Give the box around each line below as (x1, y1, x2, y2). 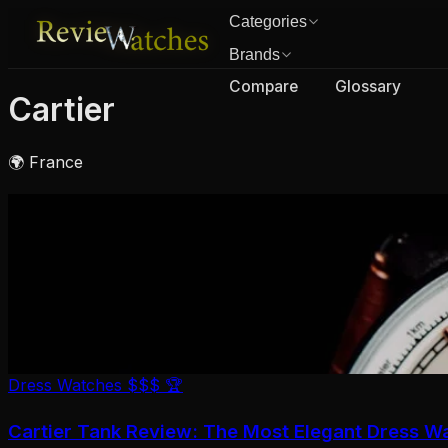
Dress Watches (8, 374, 122, 395)
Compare (229, 77, 299, 97)
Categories (229, 13, 308, 31)
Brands (229, 45, 281, 63)
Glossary (335, 77, 402, 97)
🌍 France (8, 151, 83, 172)
